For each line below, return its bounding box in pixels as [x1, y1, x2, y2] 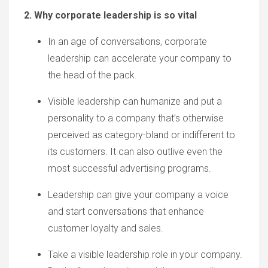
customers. [60, 146, 108, 158]
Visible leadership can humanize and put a [48, 96, 222, 108]
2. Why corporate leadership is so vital [24, 10, 197, 22]
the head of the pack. [48, 69, 137, 81]
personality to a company [48, 112, 158, 124]
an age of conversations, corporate [56, 36, 207, 48]
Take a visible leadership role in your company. [48, 249, 242, 261]
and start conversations [48, 206, 150, 218]
